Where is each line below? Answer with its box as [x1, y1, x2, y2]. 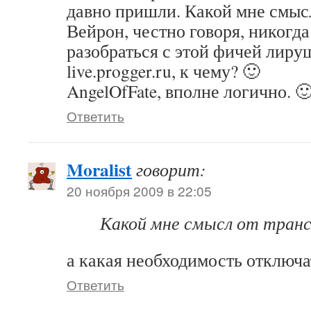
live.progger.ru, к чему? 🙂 [67, 59, 260, 83]
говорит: [136, 158, 206, 181]
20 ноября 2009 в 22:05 [67, 181, 212, 200]
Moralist [67, 156, 132, 183]
